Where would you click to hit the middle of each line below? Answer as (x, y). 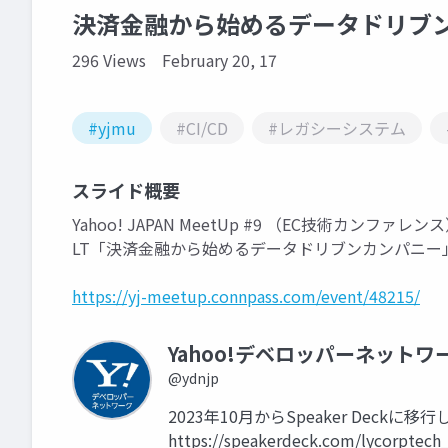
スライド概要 (126, 190)
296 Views (109, 60)
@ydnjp (193, 378)
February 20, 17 (219, 60)
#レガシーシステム (337, 128)
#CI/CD (202, 128)
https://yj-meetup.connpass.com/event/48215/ (246, 296)
